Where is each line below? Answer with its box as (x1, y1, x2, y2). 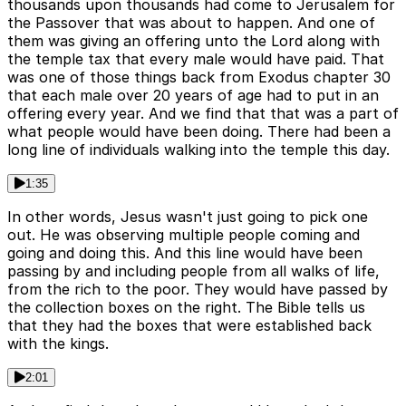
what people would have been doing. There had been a (7, 121, 391, 140)
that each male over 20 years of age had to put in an (7, 85, 379, 104)
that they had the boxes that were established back (7, 315, 372, 334)
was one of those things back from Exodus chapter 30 (7, 67, 391, 86)
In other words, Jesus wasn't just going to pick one (7, 207, 368, 226)
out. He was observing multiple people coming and (7, 225, 360, 244)
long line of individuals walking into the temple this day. (7, 140, 390, 159)
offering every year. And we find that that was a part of (7, 103, 399, 122)
